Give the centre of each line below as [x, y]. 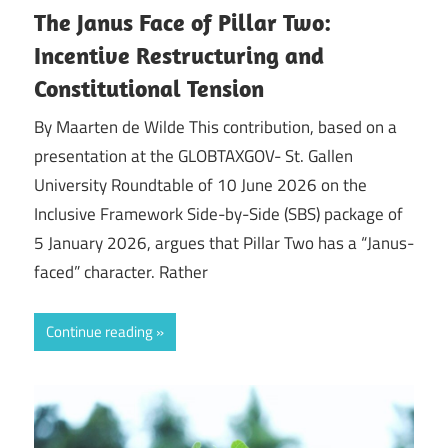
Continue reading [99, 331]
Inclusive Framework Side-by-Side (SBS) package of [218, 214]
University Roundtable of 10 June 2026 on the [200, 185]
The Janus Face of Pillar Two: [182, 21]
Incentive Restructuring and [179, 54]
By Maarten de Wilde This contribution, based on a [215, 127]
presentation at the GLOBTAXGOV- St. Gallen [193, 156]
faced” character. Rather [121, 272]
